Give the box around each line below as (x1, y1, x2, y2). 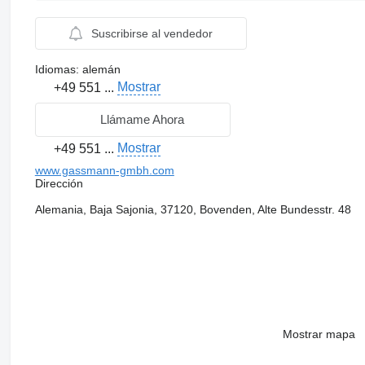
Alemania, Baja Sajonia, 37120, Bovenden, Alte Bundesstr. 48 (34, 202, 351, 216)
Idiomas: (34, 62, 79, 76)
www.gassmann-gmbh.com (34, 163, 174, 177)
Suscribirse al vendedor (90, 26, 213, 40)
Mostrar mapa (282, 327, 355, 341)
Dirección (34, 176, 83, 190)
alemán (78, 62, 121, 76)
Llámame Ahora (100, 112, 185, 126)
